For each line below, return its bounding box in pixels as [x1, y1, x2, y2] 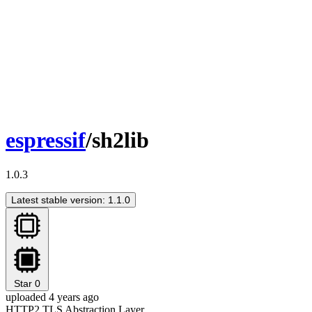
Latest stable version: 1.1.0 [11, 194, 130, 205]
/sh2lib [86, 127, 149, 153]
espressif [6, 127, 86, 153]
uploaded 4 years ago [6, 290, 99, 303]
